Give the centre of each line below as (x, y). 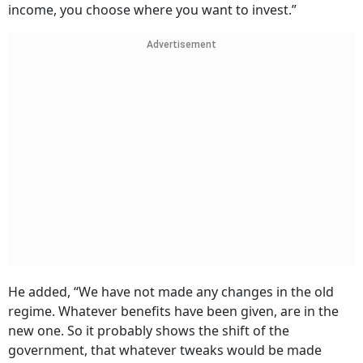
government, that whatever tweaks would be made (165, 350)
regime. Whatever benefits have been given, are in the (173, 312)
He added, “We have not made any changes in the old (171, 292)
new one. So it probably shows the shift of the (149, 331)
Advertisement (181, 45)
